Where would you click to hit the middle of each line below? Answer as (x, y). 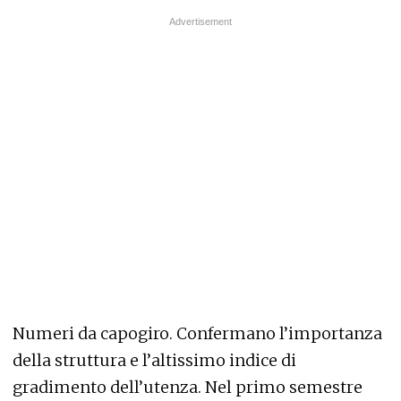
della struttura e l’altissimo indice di (154, 360)
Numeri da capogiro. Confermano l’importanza (197, 333)
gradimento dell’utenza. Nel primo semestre (188, 387)
